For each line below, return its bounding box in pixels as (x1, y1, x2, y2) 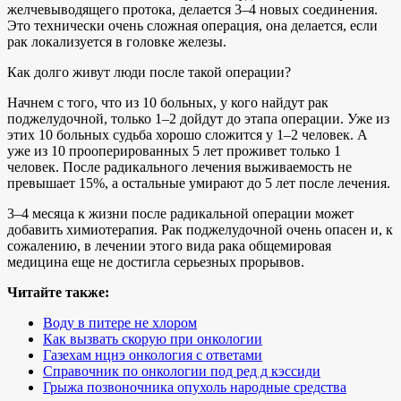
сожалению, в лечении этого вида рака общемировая (7, 237, 331, 253)
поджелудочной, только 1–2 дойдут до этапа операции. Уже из (7, 110, 389, 126)
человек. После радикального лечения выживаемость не (7, 158, 352, 175)
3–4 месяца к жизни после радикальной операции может (7, 205, 354, 221)
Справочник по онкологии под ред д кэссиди (43, 363, 320, 379)
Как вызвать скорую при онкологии (43, 330, 262, 346)
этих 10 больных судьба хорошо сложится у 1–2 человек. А (7, 126, 368, 142)
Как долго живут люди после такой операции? (7, 64, 291, 80)
